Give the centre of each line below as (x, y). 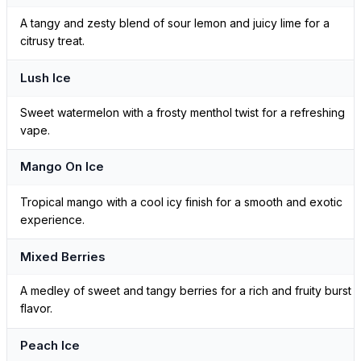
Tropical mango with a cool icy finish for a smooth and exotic (181, 202)
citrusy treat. (52, 41)
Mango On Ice (62, 167)
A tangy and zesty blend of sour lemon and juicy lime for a (175, 23)
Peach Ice (50, 346)
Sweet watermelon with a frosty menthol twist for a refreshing (183, 113)
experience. (52, 220)
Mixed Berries (63, 256)
